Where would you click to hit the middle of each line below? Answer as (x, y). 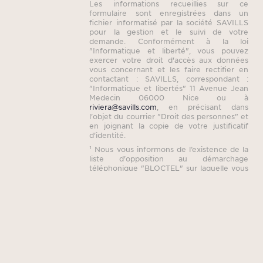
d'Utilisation (111, 210)
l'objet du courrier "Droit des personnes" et (169, 116)
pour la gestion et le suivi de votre (169, 31)
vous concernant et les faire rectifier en (169, 69)
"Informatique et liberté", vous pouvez (169, 50)
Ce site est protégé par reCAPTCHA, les (169, 192)
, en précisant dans (203, 107)
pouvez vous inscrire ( (130, 178)
